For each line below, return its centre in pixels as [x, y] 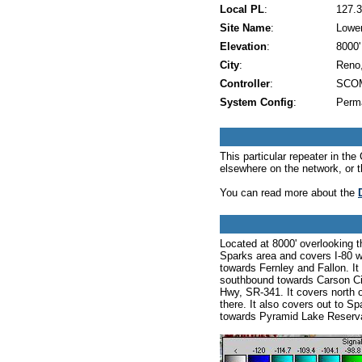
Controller [245, 84]
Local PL [242, 10]
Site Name [245, 28]
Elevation [243, 47]
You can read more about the [289, 193]
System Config [257, 103]
